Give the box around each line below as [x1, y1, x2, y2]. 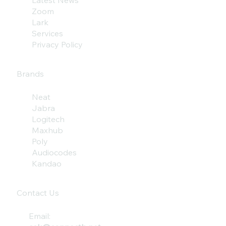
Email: [28, 210, 50, 221]
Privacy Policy [32, 39, 83, 50]
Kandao [32, 158, 62, 168]
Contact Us [17, 187, 59, 198]
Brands [17, 69, 44, 79]
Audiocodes [32, 147, 77, 157]
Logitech [32, 114, 65, 124]
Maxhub [32, 125, 64, 135]
